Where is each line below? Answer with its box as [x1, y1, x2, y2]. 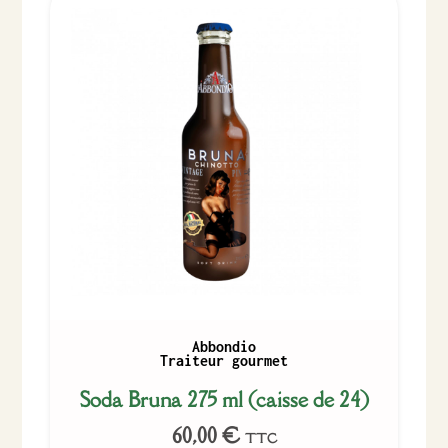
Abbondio [192, 338, 256, 356]
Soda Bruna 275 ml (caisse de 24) [79, 386, 369, 414]
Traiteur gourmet [160, 352, 288, 370]
